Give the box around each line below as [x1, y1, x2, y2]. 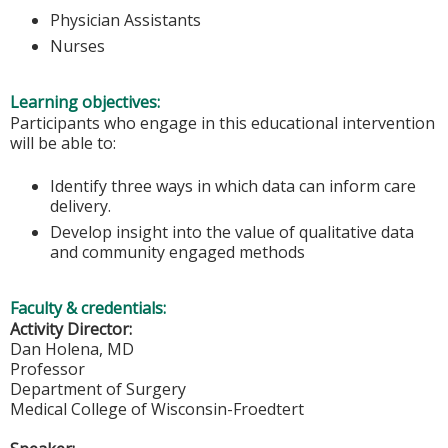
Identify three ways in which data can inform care [50, 174, 416, 197]
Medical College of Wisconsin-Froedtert [10, 397, 304, 420]
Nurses [50, 34, 105, 57]
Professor [10, 357, 85, 380]
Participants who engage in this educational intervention [10, 112, 435, 135]
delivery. [50, 194, 115, 217]
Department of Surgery [10, 377, 186, 400]
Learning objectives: [10, 91, 164, 114]
